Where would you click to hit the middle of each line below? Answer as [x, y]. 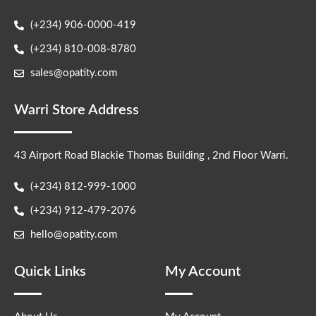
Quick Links [50, 272]
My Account [203, 272]
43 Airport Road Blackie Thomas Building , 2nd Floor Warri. [151, 156]
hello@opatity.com [73, 235]
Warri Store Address [77, 110]
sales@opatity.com [73, 73]
